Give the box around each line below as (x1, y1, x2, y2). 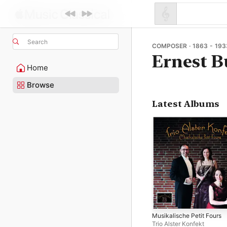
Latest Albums (152, 99, 219, 109)
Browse (27, 80, 54, 90)
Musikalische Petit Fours (152, 211, 221, 219)
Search (27, 37, 48, 46)
